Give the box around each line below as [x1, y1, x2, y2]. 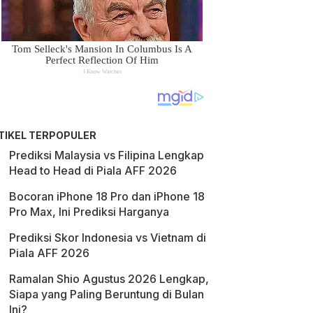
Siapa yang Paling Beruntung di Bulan [9, 287, 204, 301]
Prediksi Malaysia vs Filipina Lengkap [9, 148, 204, 162]
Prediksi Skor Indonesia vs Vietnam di [9, 231, 206, 245]
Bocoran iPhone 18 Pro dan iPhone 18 [9, 189, 205, 203]
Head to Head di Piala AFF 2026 [9, 163, 177, 177]
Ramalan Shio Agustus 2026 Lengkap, [9, 272, 209, 286]
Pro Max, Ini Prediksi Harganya [9, 205, 169, 219]
